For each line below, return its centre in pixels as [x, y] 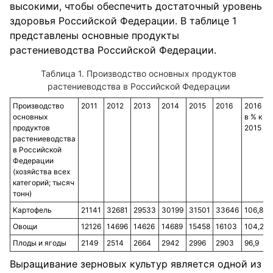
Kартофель [32, 210]
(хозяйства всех [41, 172]
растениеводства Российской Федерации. [113, 50]
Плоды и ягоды [40, 243]
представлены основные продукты [94, 35]
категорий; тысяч [44, 183]
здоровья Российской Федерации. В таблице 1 [123, 21]
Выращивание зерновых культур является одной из [136, 264]
